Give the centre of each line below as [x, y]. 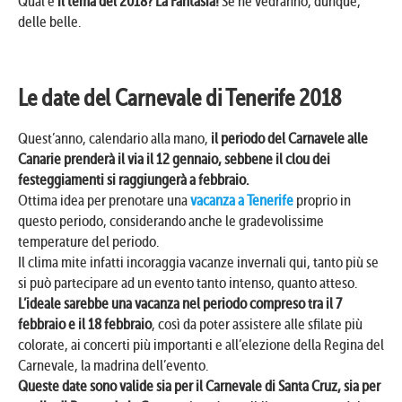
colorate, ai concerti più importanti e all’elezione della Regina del [201, 345]
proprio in [322, 201]
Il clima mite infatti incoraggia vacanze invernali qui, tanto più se [198, 263]
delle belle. [49, 22]
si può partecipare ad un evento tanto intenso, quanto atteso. [188, 284]
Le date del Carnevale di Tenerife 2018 [180, 99]
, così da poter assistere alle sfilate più [257, 325]
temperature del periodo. [88, 242]
